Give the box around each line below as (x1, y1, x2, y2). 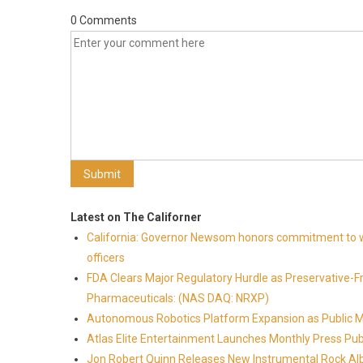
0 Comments (70, 14, 137, 27)
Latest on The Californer (70, 211, 202, 224)
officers (87, 251, 125, 264)
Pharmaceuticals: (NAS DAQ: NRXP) (87, 292, 269, 305)
